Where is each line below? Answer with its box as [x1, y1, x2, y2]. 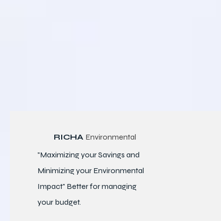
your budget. [37, 197, 81, 207]
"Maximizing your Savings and [37, 150, 140, 160]
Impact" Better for [37, 182, 102, 191]
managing [102, 182, 137, 191]
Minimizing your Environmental [37, 166, 144, 176]
